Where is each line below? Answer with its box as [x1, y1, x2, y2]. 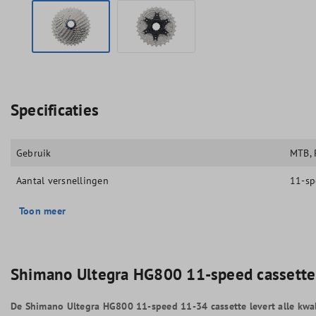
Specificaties [11, 99, 99, 120]
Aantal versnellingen [16, 174, 109, 187]
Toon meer [19, 204, 66, 217]
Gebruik [16, 146, 51, 159]
